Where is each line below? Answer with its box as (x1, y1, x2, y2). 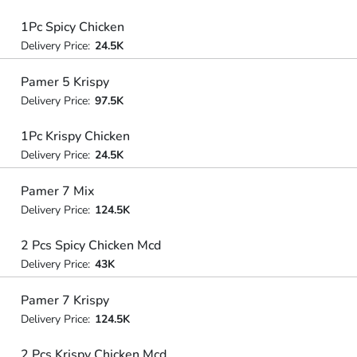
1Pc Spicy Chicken (20, 18, 124, 36)
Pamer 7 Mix (20, 182, 94, 200)
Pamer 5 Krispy (20, 73, 109, 91)
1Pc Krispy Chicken (20, 127, 130, 145)
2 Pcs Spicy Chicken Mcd (20, 237, 161, 254)
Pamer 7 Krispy (20, 291, 109, 309)
